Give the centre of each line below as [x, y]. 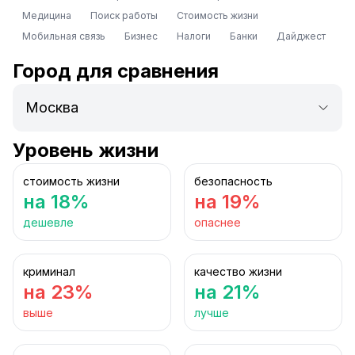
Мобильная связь [64, 36]
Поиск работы [124, 15]
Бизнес [141, 36]
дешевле [48, 222]
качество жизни [238, 271]
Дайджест [301, 36]
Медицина [47, 15]
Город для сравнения [116, 71]
